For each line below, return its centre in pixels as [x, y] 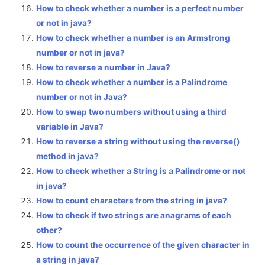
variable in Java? [70, 127]
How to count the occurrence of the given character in [143, 245]
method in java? [68, 156]
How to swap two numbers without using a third [132, 112]
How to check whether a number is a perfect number [140, 9]
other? [49, 230]
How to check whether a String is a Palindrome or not [141, 171]
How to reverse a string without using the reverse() [138, 142]
